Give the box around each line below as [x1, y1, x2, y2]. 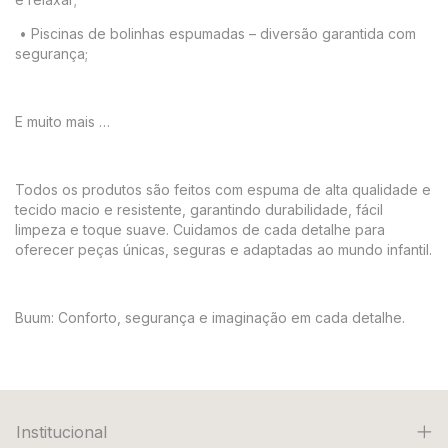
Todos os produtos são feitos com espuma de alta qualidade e [15, 181, 431, 198]
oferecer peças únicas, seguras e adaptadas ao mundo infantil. [15, 241, 432, 258]
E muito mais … [15, 113, 110, 130]
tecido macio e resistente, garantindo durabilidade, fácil [15, 201, 383, 218]
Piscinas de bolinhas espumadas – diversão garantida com [31, 25, 416, 42]
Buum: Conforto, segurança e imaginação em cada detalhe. [15, 309, 405, 326]
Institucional [16, 422, 107, 442]
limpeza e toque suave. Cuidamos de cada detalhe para [15, 221, 385, 238]
